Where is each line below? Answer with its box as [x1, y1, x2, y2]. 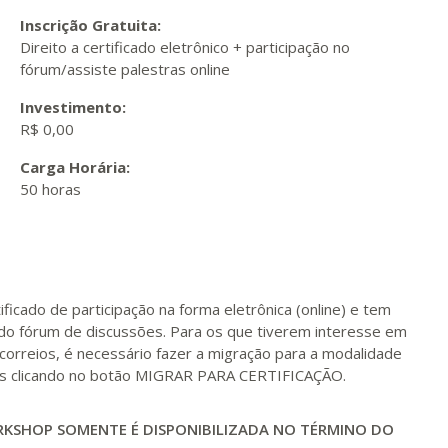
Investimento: [19, 97, 130, 117]
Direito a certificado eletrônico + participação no [19, 37, 350, 57]
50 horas [19, 179, 81, 199]
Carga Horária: [19, 157, 134, 177]
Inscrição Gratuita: [19, 15, 165, 35]
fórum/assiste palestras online [19, 59, 230, 79]
